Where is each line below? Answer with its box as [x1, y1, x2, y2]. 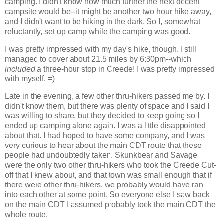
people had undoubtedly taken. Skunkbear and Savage [5, 151, 197, 160]
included [5, 64, 35, 73]
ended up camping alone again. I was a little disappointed [5, 121, 206, 130]
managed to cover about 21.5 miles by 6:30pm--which [5, 54, 191, 63]
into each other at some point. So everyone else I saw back [5, 190, 210, 199]
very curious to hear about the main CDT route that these [5, 141, 202, 150]
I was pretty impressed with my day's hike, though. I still [5, 44, 196, 53]
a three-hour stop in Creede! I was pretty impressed [35, 64, 215, 73]
